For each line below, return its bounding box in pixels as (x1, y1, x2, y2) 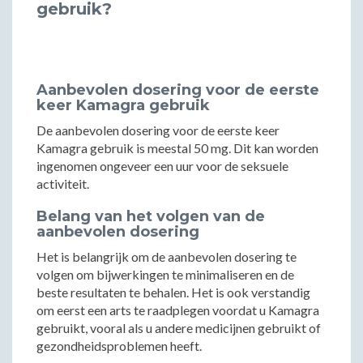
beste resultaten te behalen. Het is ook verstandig (36, 284, 310, 300)
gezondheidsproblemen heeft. (36, 338, 202, 353)
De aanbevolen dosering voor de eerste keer (36, 122, 280, 138)
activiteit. (36, 176, 89, 191)
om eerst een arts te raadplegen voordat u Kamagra (36, 302, 319, 318)
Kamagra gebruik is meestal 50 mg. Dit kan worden (36, 140, 318, 156)
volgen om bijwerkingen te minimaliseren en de (36, 267, 294, 282)
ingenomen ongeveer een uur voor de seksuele (36, 158, 288, 173)
